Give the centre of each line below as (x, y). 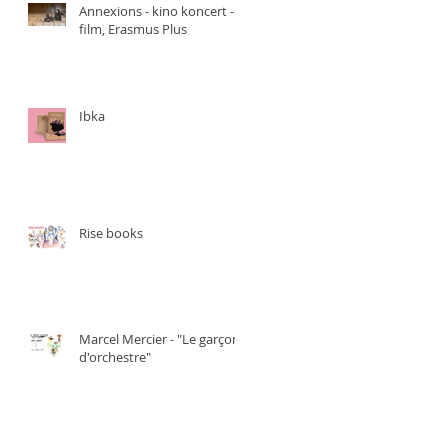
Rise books (111, 233)
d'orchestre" (115, 357)
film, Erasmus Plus (133, 29)
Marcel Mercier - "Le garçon (159, 339)
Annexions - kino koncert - (112, 11)
